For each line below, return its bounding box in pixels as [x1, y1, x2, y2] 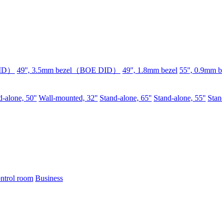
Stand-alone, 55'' [154, 94, 206, 102]
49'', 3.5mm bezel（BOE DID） [17, 66, 120, 74]
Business [35, 174, 63, 182]
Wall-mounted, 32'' [39, 94, 98, 102]
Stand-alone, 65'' [100, 94, 152, 102]
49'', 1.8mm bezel [122, 66, 177, 74]
